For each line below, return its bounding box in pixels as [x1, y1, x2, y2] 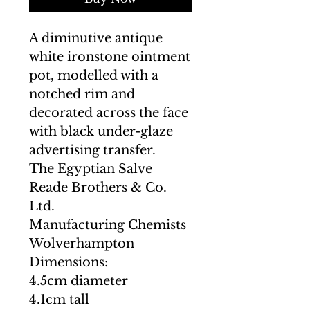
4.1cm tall [29, 292, 89, 307]
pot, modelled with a [29, 68, 158, 83]
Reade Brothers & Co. [29, 180, 167, 195]
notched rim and [29, 86, 135, 102]
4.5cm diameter [29, 273, 128, 289]
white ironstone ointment [29, 49, 190, 64]
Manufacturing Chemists [29, 217, 186, 232]
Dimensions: [29, 255, 108, 270]
